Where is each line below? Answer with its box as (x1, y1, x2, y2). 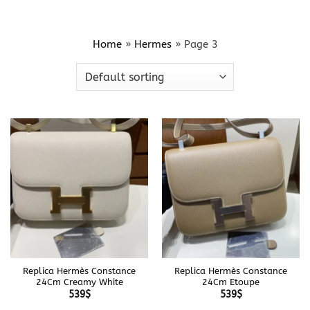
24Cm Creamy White (35, 277, 123, 288)
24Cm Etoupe (202, 277, 259, 288)
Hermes (134, 38, 172, 51)
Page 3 (183, 38, 218, 51)
